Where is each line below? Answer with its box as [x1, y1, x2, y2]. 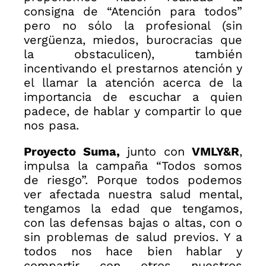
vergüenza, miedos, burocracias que [24, 32, 242, 47]
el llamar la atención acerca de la [24, 75, 242, 90]
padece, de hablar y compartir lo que [24, 103, 242, 118]
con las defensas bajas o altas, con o [24, 215, 242, 230]
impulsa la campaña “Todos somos [24, 158, 242, 173]
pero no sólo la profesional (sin [24, 18, 242, 33]
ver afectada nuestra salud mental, [24, 186, 242, 201]
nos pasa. [24, 118, 79, 132]
